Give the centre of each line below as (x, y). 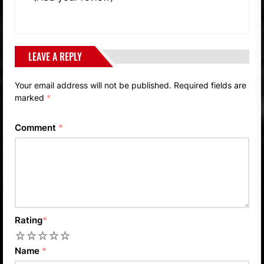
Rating (29, 220)
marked (31, 97)
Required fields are (210, 85)
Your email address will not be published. (93, 85)
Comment (37, 127)
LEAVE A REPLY (55, 56)
